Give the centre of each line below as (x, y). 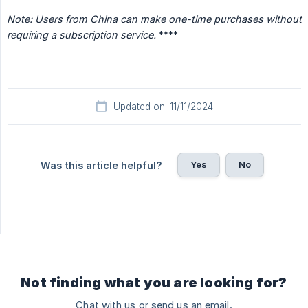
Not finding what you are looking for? (154, 283)
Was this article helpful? (101, 166)
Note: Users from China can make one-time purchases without (154, 19)
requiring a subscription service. (81, 35)
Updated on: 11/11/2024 (163, 107)
